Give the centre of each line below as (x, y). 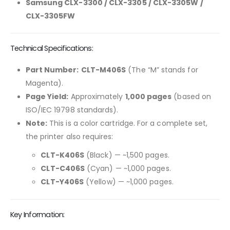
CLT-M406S (103, 70)
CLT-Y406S (62, 182)
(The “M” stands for (162, 70)
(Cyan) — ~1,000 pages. (128, 169)
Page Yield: (47, 97)
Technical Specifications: (52, 49)
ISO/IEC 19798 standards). (72, 110)
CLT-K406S (63, 155)
